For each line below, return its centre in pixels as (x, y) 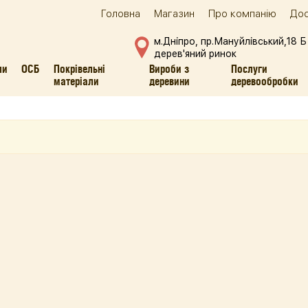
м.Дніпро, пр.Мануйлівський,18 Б (230, 41)
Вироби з (169, 69)
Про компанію (242, 14)
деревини (169, 81)
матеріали (76, 81)
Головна (121, 14)
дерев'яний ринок (195, 54)
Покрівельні (79, 69)
